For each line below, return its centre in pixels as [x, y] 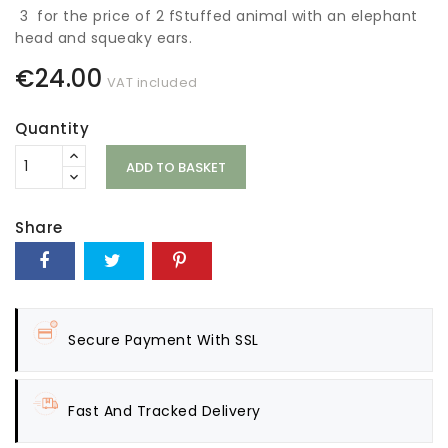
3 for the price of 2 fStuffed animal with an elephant [216, 16]
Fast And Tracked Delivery [164, 410]
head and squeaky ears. [103, 38]
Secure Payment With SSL [163, 339]
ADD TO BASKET [175, 167]
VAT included [152, 82]
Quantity [52, 128]
